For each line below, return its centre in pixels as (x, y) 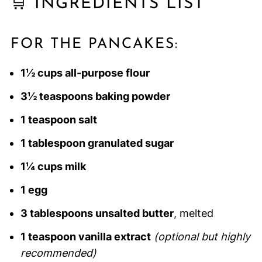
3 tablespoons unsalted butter (97, 213)
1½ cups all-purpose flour (85, 73)
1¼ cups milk (53, 167)
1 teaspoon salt (58, 120)
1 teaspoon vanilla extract (85, 237)
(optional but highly (202, 237)
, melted (193, 213)
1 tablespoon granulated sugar (97, 143)
